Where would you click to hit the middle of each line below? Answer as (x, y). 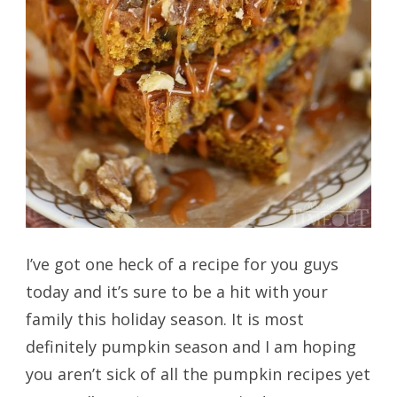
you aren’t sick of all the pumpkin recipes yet (198, 374)
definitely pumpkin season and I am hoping (191, 346)
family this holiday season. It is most (164, 319)
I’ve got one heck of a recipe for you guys (182, 264)
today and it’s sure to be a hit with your (176, 291)
